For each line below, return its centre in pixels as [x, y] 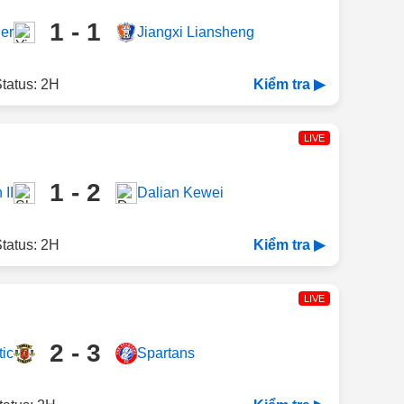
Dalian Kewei [180, 193]
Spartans [165, 353]
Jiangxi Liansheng [195, 32]
